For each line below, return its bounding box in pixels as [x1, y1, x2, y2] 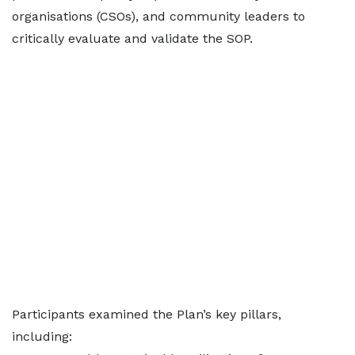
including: [12, 329, 72, 344]
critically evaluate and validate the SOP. [12, 31, 253, 46]
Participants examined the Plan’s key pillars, [12, 307, 281, 322]
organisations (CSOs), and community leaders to [12, 9, 305, 24]
